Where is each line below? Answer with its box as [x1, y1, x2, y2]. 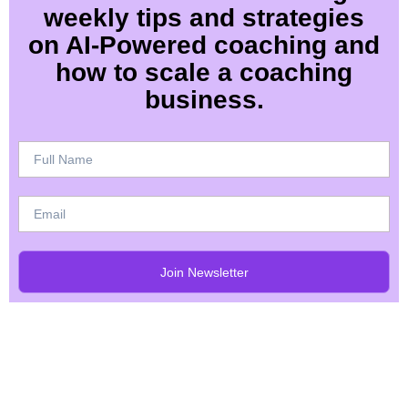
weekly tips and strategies [44, 4, 364, 33]
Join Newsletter [159, 264, 249, 280]
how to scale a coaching [56, 58, 352, 87]
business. [144, 86, 264, 115]
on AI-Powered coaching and [28, 31, 380, 60]
